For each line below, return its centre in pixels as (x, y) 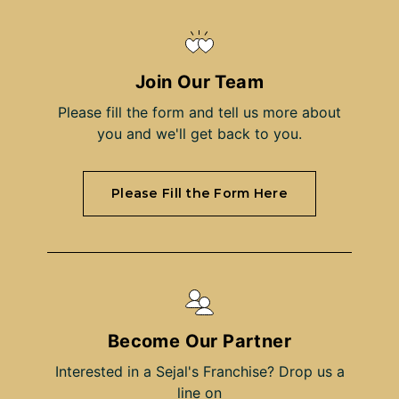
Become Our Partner (199, 341)
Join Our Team (199, 81)
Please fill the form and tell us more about (199, 112)
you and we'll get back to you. (199, 133)
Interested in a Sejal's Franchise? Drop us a (199, 371)
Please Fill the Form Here (199, 193)
